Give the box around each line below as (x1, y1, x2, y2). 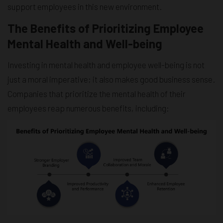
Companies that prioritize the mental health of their (7, 88, 186, 99)
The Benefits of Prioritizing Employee (7, 20, 204, 35)
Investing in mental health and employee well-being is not (7, 59, 205, 70)
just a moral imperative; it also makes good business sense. (7, 74, 215, 84)
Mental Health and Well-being (7, 36, 162, 51)
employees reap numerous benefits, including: (7, 103, 169, 113)
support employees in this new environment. (7, 1, 162, 11)
